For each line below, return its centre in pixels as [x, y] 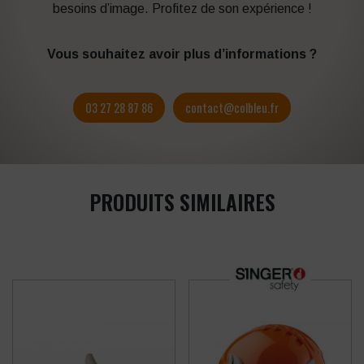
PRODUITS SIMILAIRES [182, 202]
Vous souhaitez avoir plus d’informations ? [182, 54]
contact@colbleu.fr [232, 107]
